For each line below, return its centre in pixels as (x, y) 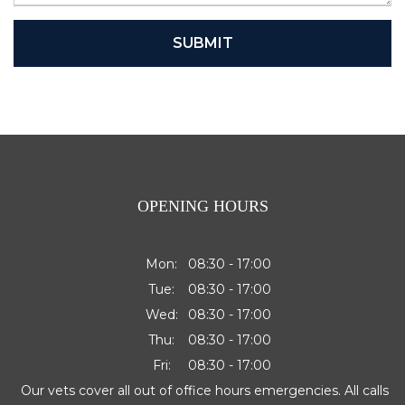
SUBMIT (202, 43)
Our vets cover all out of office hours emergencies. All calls (205, 391)
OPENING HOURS (202, 206)
